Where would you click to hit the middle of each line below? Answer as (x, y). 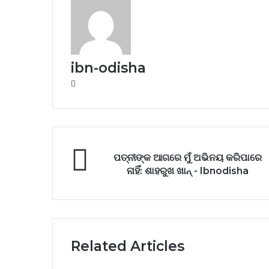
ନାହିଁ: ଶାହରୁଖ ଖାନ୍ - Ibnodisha (188, 171)
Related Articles (128, 246)
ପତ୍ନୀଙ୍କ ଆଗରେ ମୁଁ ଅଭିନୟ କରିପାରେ (188, 158)
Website (90, 83)
